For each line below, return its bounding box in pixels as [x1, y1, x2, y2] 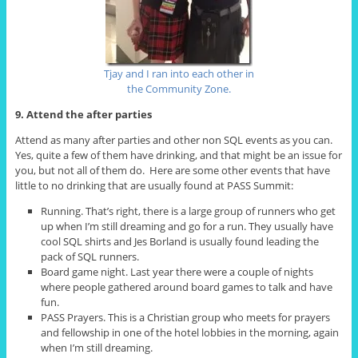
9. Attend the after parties [14, 106, 152, 121]
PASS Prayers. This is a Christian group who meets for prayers [41, 309, 331, 324]
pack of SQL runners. [41, 249, 140, 264]
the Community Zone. [127, 81, 231, 96]
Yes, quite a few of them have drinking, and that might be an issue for [14, 147, 342, 162]
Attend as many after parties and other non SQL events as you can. [14, 132, 332, 147]
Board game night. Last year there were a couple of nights [41, 264, 314, 279]
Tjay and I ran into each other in [104, 66, 254, 81]
